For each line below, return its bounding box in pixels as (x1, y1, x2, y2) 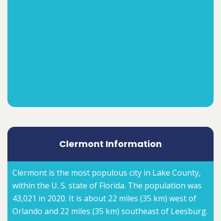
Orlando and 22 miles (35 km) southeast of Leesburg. (12, 205, 208, 217)
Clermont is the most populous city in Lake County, (12, 167, 201, 178)
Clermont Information (59, 137, 162, 150)
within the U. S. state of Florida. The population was (12, 180, 202, 191)
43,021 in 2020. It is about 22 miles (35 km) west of (12, 192, 196, 204)
